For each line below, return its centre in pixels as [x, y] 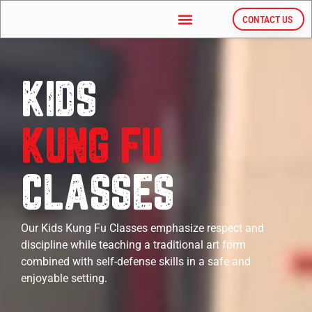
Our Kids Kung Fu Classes [84, 228]
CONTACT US [267, 19]
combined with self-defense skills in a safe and [136, 262]
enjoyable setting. [64, 278]
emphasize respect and [206, 228]
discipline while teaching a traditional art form [133, 245]
